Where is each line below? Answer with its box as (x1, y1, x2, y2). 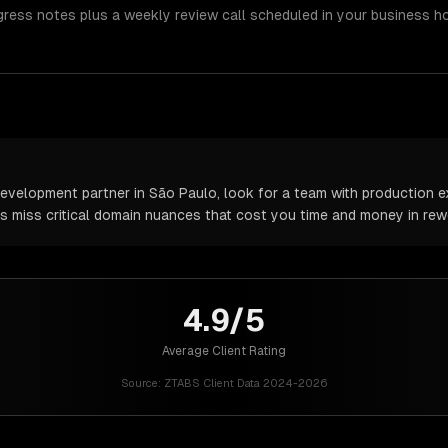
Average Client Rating (162, 344, 286, 358)
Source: (120, 377, 161, 389)
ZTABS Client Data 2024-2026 (163, 377, 328, 389)
